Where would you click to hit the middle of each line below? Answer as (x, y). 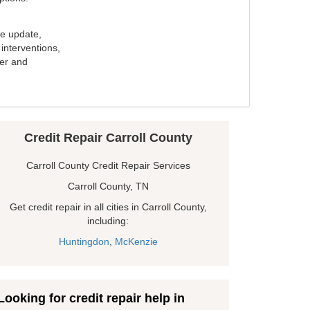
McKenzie (136, 242)
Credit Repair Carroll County (108, 138)
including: (108, 221)
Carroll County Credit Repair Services (108, 166)
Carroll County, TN (108, 186)
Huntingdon (84, 242)
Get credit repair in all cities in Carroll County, (108, 207)
